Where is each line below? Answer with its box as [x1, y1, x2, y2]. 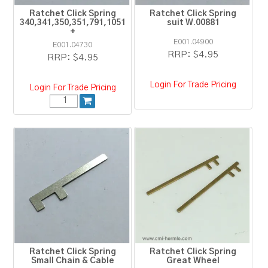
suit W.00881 [166, 19, 220, 28]
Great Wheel [166, 256, 220, 265]
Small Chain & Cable [31, 256, 114, 265]
